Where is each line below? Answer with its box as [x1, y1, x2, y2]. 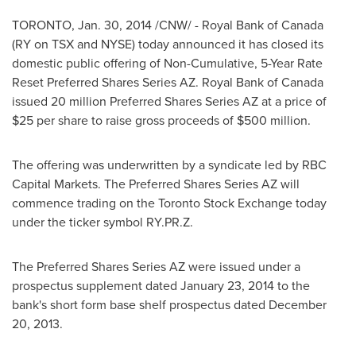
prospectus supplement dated [12, 277, 180, 295]
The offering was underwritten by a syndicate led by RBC [12, 156, 327, 174]
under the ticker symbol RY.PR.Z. [12, 213, 193, 231]
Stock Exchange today [200, 194, 327, 212]
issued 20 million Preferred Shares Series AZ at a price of [12, 92, 327, 110]
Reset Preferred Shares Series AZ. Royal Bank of [12, 73, 281, 91]
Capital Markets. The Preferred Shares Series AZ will [12, 175, 300, 193]
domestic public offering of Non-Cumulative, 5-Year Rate [12, 54, 323, 72]
